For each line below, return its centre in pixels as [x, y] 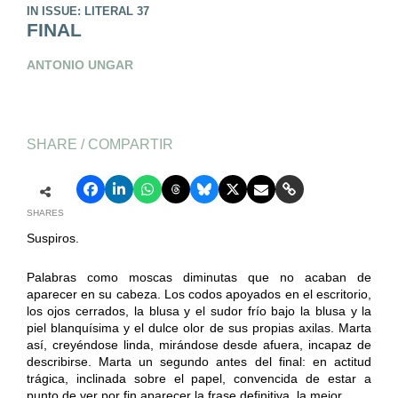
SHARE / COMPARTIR [99, 144]
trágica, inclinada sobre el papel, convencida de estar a [199, 378]
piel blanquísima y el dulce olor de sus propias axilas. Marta [199, 327]
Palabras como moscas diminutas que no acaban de [199, 277]
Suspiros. [52, 238]
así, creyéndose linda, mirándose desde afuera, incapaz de [199, 344]
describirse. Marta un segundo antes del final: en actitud [199, 361]
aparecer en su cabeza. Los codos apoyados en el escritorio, [199, 294]
